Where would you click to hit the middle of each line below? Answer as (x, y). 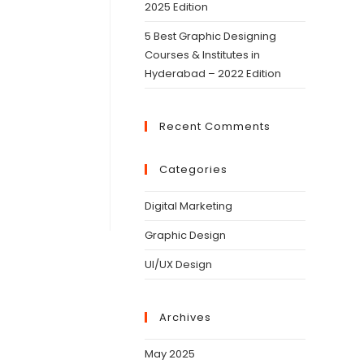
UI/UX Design (178, 264)
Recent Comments (215, 126)
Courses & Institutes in (202, 55)
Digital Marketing (188, 206)
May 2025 (170, 354)
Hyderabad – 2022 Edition (213, 74)
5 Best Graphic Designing (210, 36)
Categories (193, 169)
